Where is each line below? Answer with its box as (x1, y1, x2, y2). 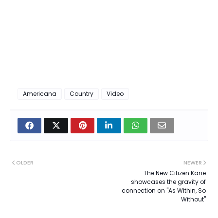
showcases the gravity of (131, 178, 206, 186)
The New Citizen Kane (144, 169, 206, 178)
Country (70, 90, 93, 98)
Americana (23, 90, 56, 98)
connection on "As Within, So (122, 186, 206, 195)
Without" (181, 195, 206, 204)
